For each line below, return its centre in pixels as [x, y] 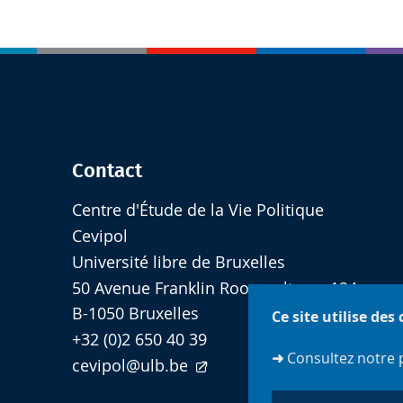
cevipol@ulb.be [130, 366]
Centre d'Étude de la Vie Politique [197, 210]
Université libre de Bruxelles [178, 262]
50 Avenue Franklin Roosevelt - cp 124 [214, 288]
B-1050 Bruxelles [135, 314]
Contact [107, 170]
